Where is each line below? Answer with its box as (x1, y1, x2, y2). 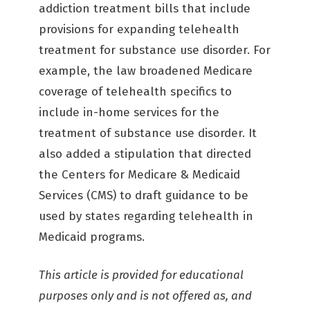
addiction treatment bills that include (39, 1, 250, 16)
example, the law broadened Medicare (39, 64, 253, 78)
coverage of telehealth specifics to (39, 84, 232, 99)
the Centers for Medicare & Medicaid (39, 167, 240, 182)
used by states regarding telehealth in (39, 209, 253, 224)
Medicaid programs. (39, 230, 145, 244)
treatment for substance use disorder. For (39, 43, 271, 57)
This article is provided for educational (39, 268, 244, 282)
